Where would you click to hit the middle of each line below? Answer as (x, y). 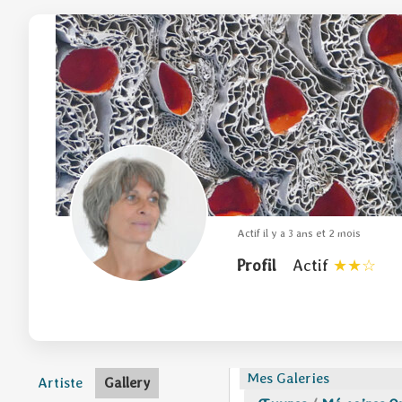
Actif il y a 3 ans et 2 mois (299, 233)
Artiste (60, 383)
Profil (257, 265)
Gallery (127, 383)
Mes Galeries (288, 378)
